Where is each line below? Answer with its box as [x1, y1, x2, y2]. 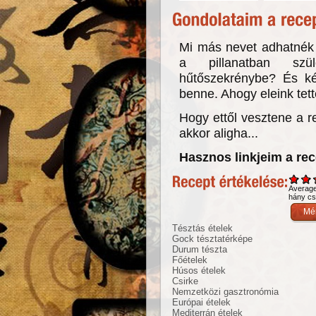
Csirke [172, 276, 198, 287]
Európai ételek [172, 297, 231, 308]
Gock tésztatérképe [172, 233, 253, 245]
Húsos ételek [172, 265, 226, 276]
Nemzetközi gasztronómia [172, 286, 279, 298]
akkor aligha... [179, 126, 258, 141]
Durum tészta [172, 244, 227, 255]
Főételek [172, 255, 207, 266]
